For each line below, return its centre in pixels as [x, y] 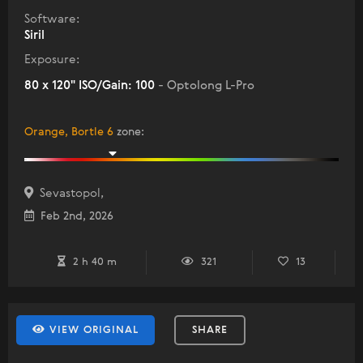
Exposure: [52, 60]
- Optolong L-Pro [206, 86]
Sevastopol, [68, 194]
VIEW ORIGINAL [92, 331]
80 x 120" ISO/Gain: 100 [91, 86]
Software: [52, 19]
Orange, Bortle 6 [69, 132]
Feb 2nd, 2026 [74, 217]
